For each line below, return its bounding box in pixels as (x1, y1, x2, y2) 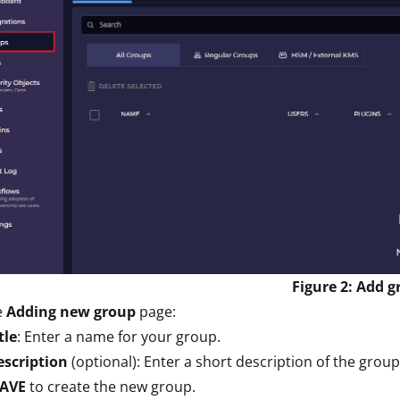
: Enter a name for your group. (17, 326, 221, 346)
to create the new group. (29, 376, 196, 396)
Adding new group (3, 301, 139, 321)
